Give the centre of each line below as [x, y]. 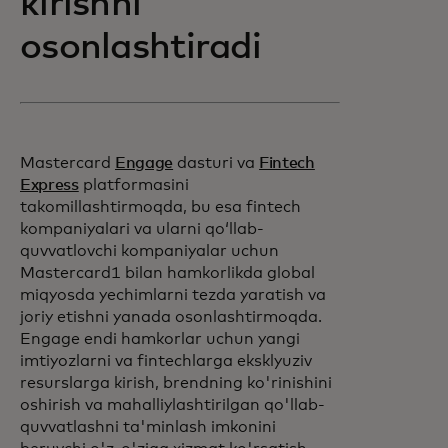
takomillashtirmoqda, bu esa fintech [160, 207]
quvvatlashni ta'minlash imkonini [148, 427]
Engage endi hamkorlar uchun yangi [160, 339]
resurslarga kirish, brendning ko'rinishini [176, 383]
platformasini [133, 185]
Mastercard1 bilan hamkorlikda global [167, 273]
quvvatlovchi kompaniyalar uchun [149, 251]
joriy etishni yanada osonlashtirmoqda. [171, 317]
